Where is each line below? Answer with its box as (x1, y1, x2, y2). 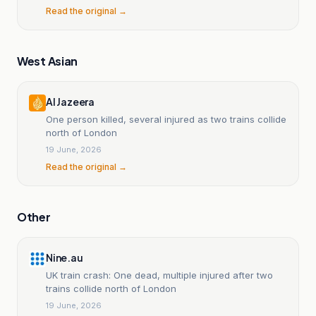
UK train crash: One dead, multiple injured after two (46, 269, 273, 281)
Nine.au (46, 250, 83, 264)
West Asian (17, 53, 78, 68)
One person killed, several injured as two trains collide (46, 113, 286, 125)
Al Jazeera (46, 95, 95, 108)
